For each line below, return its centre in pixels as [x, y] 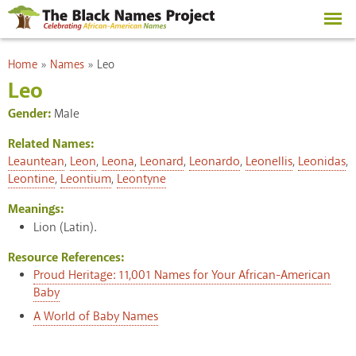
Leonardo [215, 161]
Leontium [86, 179]
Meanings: [36, 209]
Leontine [31, 179]
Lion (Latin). [65, 227]
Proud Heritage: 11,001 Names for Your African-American [182, 275]
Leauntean [36, 161]
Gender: [31, 114]
